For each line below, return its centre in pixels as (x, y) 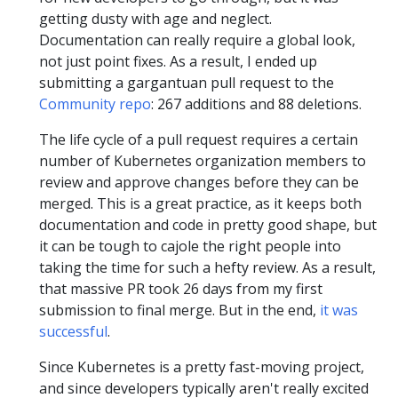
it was (339, 310)
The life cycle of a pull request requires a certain (199, 140)
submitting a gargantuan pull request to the (187, 83)
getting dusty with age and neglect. (155, 19)
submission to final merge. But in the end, (179, 310)
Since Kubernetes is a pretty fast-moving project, (202, 367)
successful (73, 332)
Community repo (95, 104)
